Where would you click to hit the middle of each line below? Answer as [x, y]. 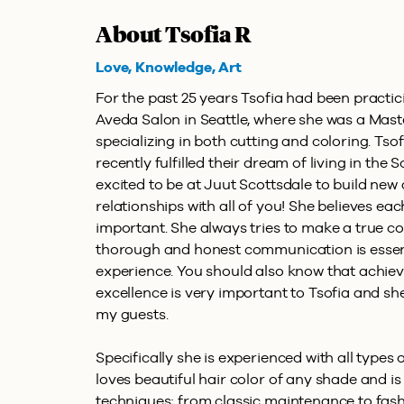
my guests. [132, 314]
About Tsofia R [174, 36]
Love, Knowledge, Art [169, 67]
